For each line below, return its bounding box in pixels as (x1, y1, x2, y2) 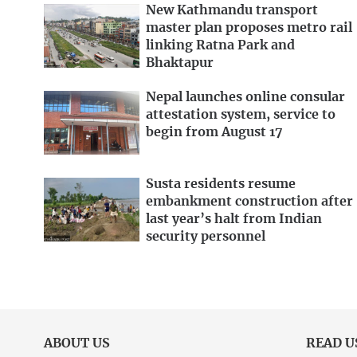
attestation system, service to (146, 108, 335, 121)
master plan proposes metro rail (146, 22, 352, 35)
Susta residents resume (146, 177, 296, 190)
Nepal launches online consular (146, 90, 345, 104)
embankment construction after (146, 194, 353, 208)
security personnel (146, 229, 265, 243)
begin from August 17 (146, 125, 283, 139)
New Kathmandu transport (146, 4, 318, 18)
